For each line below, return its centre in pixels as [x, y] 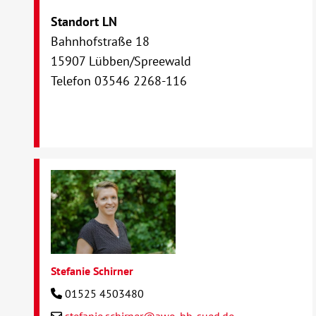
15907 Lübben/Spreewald [121, 61]
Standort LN [84, 22]
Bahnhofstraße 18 [101, 42]
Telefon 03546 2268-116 [119, 81]
